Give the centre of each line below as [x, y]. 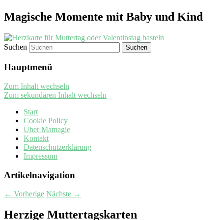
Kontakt [36, 138]
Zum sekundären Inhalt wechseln [55, 95]
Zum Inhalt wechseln [37, 86]
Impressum [41, 156]
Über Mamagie [47, 129]
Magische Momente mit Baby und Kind [103, 17]
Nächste [60, 194]
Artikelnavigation [40, 175]
